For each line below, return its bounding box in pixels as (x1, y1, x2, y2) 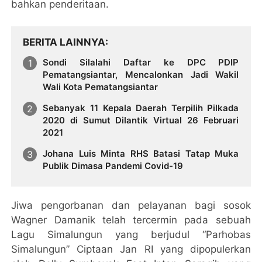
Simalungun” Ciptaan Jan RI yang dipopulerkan (11, 243, 251, 255)
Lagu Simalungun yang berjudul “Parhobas (11, 228, 251, 240)
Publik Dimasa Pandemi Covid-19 (43, 160, 184, 171)
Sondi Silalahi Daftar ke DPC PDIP (43, 57, 239, 68)
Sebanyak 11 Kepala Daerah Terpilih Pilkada (43, 102, 239, 113)
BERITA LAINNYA (23, 36, 106, 49)
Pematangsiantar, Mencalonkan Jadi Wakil (43, 69, 239, 81)
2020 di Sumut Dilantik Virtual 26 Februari (43, 114, 116, 126)
